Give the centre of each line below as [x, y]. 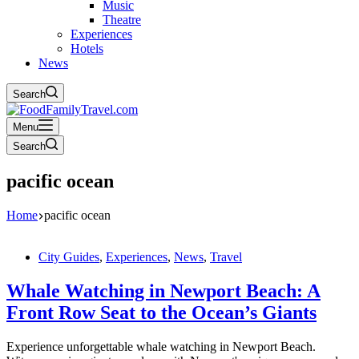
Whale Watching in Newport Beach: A [163, 290]
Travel [226, 256]
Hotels [87, 48]
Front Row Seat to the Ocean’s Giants [161, 312]
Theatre [122, 20]
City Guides [69, 256]
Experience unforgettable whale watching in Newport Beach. [161, 346]
